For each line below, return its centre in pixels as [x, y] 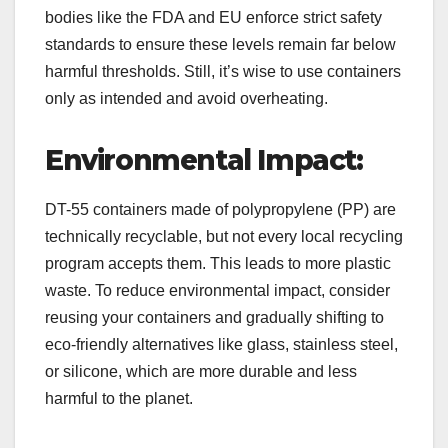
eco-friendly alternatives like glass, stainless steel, [221, 344]
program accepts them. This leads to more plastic [218, 263]
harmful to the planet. [119, 398]
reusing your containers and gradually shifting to [214, 317]
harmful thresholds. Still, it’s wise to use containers [223, 71]
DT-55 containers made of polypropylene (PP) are [220, 209]
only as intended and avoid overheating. [186, 98]
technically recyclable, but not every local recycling [224, 236]
